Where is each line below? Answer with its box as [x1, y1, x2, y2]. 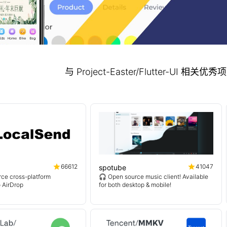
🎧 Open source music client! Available [99, 173, 208, 180]
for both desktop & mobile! [99, 181, 171, 188]
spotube [99, 163, 126, 172]
